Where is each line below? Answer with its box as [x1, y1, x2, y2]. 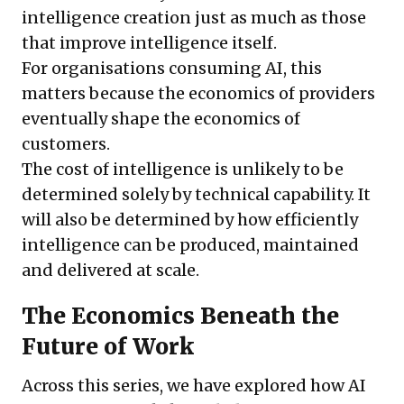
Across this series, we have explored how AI [22, 375, 366, 397]
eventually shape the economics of [22, 108, 300, 130]
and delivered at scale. [22, 260, 199, 281]
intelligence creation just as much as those [22, 7, 366, 29]
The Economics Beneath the [22, 302, 339, 331]
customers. [22, 133, 110, 155]
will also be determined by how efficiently [22, 209, 358, 231]
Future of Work [22, 333, 194, 362]
